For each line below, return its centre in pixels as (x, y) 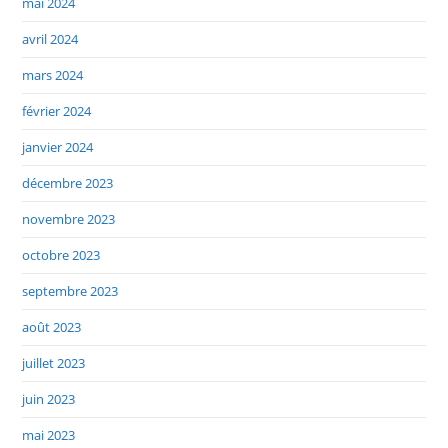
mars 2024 (53, 75)
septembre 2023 (70, 291)
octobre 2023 (61, 255)
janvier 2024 (58, 147)
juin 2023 (49, 399)
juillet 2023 (54, 363)
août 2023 (52, 327)
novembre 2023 (69, 219)
